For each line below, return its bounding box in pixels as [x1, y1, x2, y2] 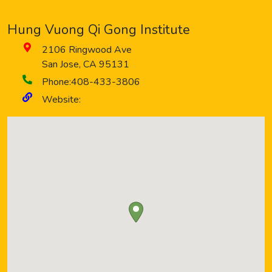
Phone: [42, 75, 71, 89]
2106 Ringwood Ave [42, 43, 132, 56]
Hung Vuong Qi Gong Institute [7, 21, 190, 39]
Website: [42, 93, 81, 106]
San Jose [42, 58, 79, 71]
